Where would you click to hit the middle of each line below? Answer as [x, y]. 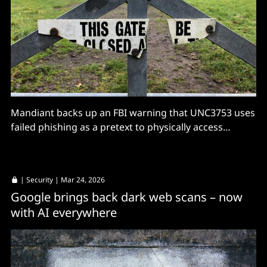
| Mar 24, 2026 [79, 179]
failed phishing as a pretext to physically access [117, 127]
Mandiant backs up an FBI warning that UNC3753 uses [133, 112]
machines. [34, 141]
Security [40, 179]
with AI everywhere [64, 212]
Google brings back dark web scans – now [127, 197]
